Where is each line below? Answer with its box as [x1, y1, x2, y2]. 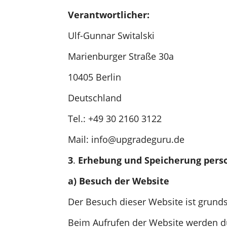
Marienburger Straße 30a [68, 50, 174, 62]
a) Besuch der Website [68, 174, 170, 187]
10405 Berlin [68, 70, 122, 83]
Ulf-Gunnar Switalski [68, 29, 155, 42]
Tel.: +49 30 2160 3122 [68, 112, 162, 125]
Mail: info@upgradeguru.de [68, 133, 185, 145]
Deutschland [68, 91, 122, 104]
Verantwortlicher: [68, 8, 150, 21]
